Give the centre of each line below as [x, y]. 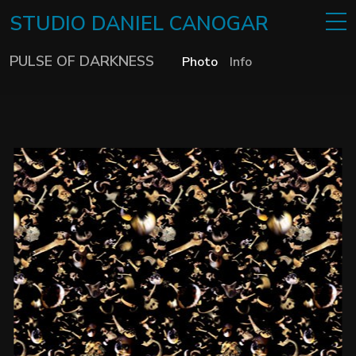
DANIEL [131, 24]
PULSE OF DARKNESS [82, 61]
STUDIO [51, 24]
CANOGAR [219, 24]
